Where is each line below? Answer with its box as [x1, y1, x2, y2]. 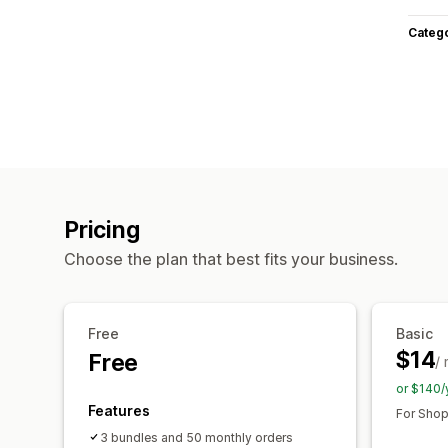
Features [88, 401, 150, 419]
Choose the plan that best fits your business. [64, 248, 398, 269]
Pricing [64, 215, 140, 244]
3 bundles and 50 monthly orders [100, 429, 293, 445]
